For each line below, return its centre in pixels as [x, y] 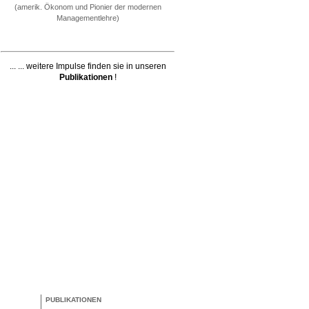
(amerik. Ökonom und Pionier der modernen [88, 7]
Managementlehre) [88, 18]
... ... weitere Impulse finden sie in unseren [88, 66]
